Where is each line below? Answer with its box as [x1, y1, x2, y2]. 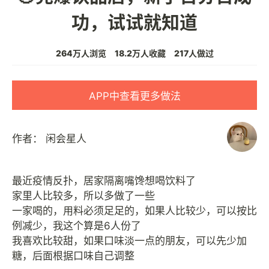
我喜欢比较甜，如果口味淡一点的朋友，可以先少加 [12, 234, 247, 247]
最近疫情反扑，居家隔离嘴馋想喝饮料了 [12, 174, 196, 187]
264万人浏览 [55, 47, 106, 58]
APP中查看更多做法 [88, 89, 181, 102]
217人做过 [174, 47, 214, 58]
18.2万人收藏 [114, 47, 166, 58]
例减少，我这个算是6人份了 [12, 219, 141, 232]
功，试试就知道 [71, 11, 198, 34]
